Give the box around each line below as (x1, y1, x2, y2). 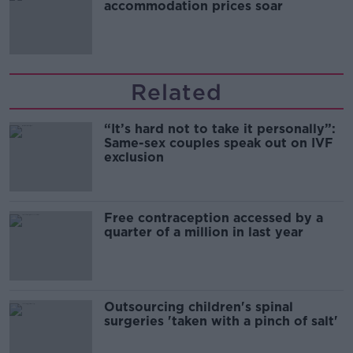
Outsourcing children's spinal (104, 299, 293, 315)
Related (131, 79, 222, 106)
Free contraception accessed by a (104, 210, 323, 226)
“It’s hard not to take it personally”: (104, 121, 336, 137)
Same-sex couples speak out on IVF (104, 136, 333, 151)
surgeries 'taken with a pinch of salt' (104, 314, 338, 329)
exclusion (104, 150, 164, 165)
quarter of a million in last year (104, 225, 303, 240)
